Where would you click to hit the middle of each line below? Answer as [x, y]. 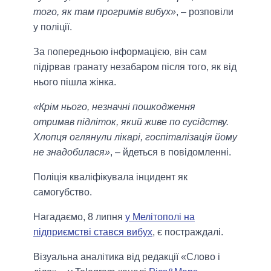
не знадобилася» [72, 152]
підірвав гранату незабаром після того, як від [135, 67]
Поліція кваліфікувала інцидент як [110, 177]
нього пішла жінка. [75, 82]
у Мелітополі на [160, 217]
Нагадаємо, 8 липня [79, 217]
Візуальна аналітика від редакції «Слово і [127, 256]
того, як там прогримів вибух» [105, 11]
